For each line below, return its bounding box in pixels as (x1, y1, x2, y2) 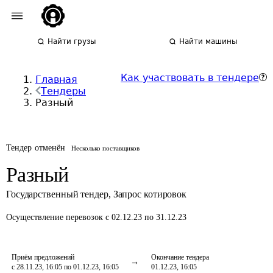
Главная (35, 74, 77, 85)
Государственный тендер (6, 189, 108, 199)
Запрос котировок (113, 189, 187, 199)
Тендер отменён (6, 143, 66, 152)
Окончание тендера (151, 253, 209, 261)
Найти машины (179, 37, 238, 46)
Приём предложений (12, 253, 74, 261)
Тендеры (41, 85, 86, 97)
